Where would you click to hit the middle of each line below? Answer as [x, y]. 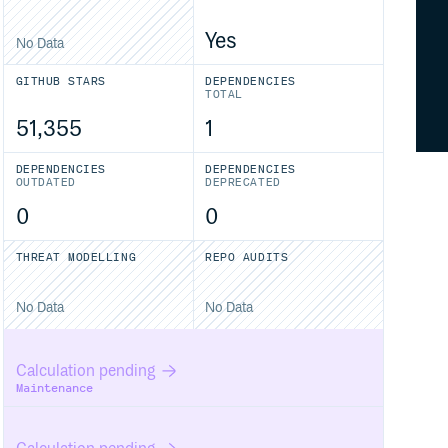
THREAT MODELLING [76, 257]
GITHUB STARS [60, 81]
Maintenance [54, 388]
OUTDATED [45, 183]
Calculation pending [85, 371]
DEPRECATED [243, 183]
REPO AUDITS [247, 257]
